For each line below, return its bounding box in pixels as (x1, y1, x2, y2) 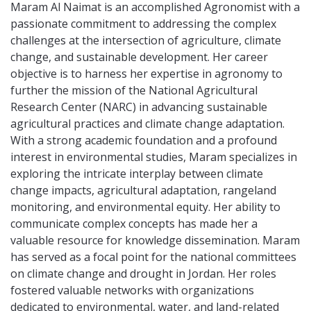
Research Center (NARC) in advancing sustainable (10, 99, 267, 115)
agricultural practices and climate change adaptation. (10, 116, 285, 131)
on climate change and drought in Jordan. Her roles (10, 266, 276, 281)
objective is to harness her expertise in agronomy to (10, 66, 283, 81)
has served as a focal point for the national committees (10, 249, 296, 264)
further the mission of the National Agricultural (10, 83, 258, 98)
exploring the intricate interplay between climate (10, 166, 263, 181)
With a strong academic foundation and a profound (10, 133, 277, 148)
